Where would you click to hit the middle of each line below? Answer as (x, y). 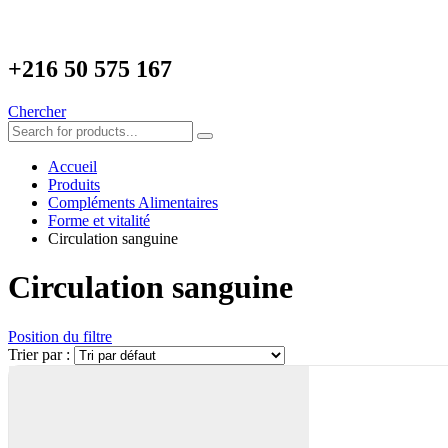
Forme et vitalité (99, 220)
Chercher (37, 111)
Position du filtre (60, 336)
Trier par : (41, 354)
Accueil (72, 166)
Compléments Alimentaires (133, 202)
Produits (74, 184)
